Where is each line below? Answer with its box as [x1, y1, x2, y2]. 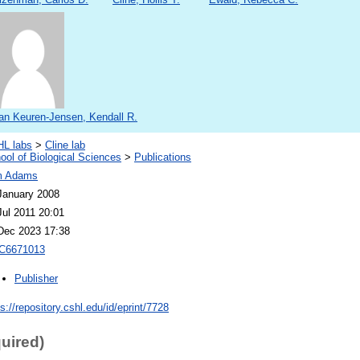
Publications [134, 151, 191, 164]
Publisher [14, 272, 58, 285]
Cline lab [45, 139, 85, 152]
